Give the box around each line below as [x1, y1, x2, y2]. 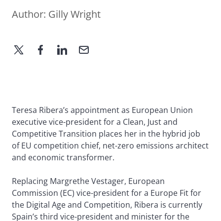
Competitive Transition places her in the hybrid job [12, 128, 200, 139]
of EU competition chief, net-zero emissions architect [12, 140, 209, 151]
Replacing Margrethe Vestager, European [12, 175, 165, 186]
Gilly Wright [48, 7, 101, 21]
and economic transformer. [12, 151, 114, 163]
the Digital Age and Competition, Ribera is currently [12, 199, 202, 210]
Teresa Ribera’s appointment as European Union [12, 104, 193, 115]
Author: [12, 7, 48, 21]
